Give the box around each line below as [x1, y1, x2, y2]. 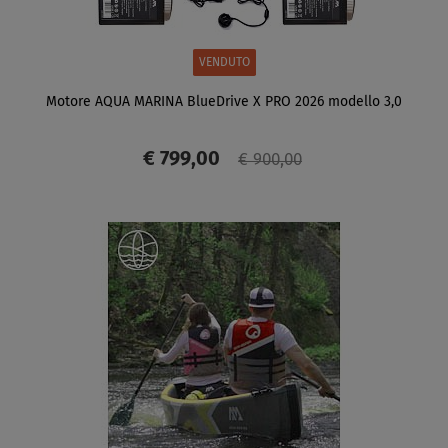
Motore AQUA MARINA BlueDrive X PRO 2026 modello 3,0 [46, 94, 402, 109]
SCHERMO [193, 233, 255, 248]
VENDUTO [198, 56, 250, 69]
